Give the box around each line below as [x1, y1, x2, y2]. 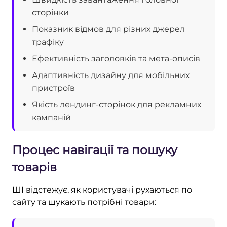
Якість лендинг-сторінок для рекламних [32, 99, 201, 109]
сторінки [32, 7, 69, 17]
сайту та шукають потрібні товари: [12, 197, 156, 207]
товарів [12, 160, 57, 174]
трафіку [32, 36, 64, 47]
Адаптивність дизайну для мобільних [32, 70, 190, 80]
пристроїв [32, 83, 75, 93]
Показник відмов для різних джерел [32, 24, 185, 34]
